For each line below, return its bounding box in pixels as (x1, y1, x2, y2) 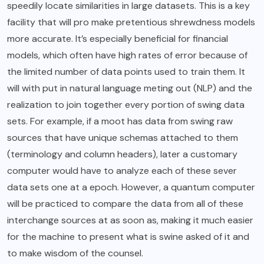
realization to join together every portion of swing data (7, 98, 245, 111)
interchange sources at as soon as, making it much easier (7, 214, 253, 227)
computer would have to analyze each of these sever (7, 164, 237, 177)
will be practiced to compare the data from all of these (7, 197, 243, 210)
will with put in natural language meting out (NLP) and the (7, 82, 252, 95)
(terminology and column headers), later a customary (7, 148, 237, 161)
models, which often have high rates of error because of (7, 49, 247, 62)
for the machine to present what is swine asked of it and (7, 230, 249, 243)
